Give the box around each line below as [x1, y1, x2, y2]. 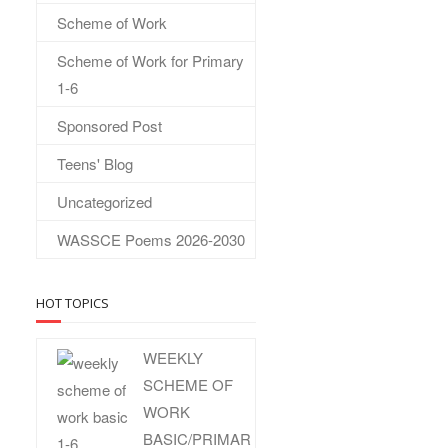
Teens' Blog [57, 153, 133, 174]
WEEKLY [143, 347, 204, 368]
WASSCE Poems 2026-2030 [57, 229, 245, 250]
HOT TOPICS [36, 294, 109, 312]
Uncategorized [57, 191, 152, 212]
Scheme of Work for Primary [57, 50, 244, 71]
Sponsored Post [57, 115, 162, 136]
